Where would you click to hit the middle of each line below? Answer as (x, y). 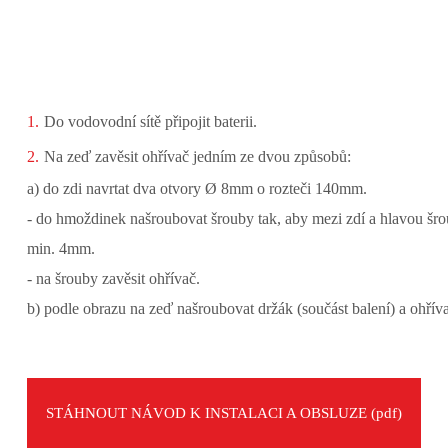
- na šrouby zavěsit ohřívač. (113, 278)
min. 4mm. (60, 248)
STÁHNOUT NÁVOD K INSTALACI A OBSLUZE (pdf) (223, 413)
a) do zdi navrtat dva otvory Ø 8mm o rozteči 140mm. (196, 188)
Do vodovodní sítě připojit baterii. (150, 121)
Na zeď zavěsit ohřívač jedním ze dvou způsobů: (197, 156)
